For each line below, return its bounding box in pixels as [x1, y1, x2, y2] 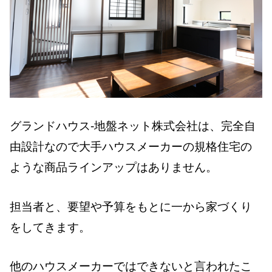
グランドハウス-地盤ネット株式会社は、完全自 [10, 120, 256, 133]
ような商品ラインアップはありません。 [10, 161, 217, 174]
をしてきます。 [10, 220, 90, 234]
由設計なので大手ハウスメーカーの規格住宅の [10, 140, 252, 154]
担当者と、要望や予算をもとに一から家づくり [10, 200, 252, 213]
